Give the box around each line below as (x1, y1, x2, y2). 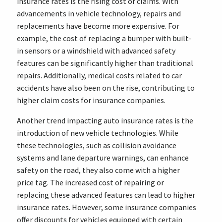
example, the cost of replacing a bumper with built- (16, 33, 192, 43)
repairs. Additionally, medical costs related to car (16, 70, 182, 80)
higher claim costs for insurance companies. (16, 95, 166, 105)
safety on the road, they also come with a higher (16, 165, 180, 175)
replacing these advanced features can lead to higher (16, 190, 195, 200)
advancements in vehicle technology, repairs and (16, 8, 181, 18)
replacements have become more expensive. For (16, 21, 179, 31)
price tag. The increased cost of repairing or (16, 177, 164, 187)
